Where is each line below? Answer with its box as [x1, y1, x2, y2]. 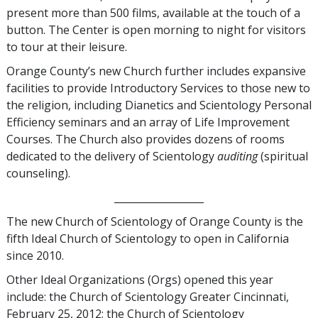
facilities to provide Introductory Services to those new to [6, 79, 310, 96]
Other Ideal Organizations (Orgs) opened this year [6, 271, 273, 287]
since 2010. [6, 247, 64, 263]
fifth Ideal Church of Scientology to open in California [6, 230, 289, 246]
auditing [217, 148, 258, 164]
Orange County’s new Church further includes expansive [6, 62, 306, 79]
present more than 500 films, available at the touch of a [6, 4, 300, 21]
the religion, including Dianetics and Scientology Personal [6, 97, 312, 113]
